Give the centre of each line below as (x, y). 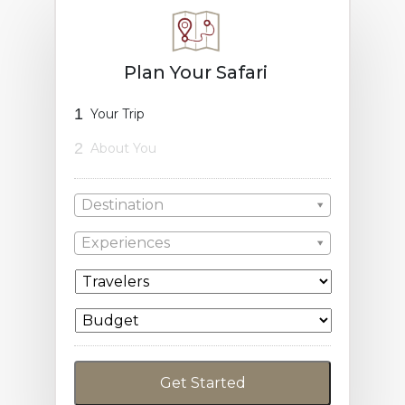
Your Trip (118, 113)
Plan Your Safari (195, 72)
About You (123, 148)
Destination (122, 204)
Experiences (126, 242)
